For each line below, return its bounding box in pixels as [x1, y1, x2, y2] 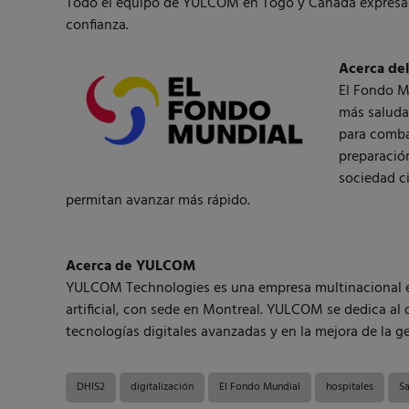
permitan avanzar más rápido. [66, 188, 250, 213]
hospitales [326, 378, 373, 397]
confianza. [66, 13, 129, 37]
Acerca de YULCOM [66, 254, 195, 278]
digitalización [131, 378, 194, 397]
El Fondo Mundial [219, 378, 300, 397]
